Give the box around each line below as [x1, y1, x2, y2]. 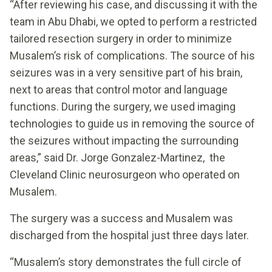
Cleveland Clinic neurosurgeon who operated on [10, 168, 240, 181]
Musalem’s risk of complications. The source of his [10, 49, 255, 62]
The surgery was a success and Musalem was [10, 211, 233, 225]
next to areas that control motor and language [10, 83, 228, 96]
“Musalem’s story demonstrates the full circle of [10, 255, 242, 268]
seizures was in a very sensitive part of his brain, [10, 66, 242, 79]
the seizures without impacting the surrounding [10, 134, 239, 147]
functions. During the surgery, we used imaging [10, 100, 236, 113]
